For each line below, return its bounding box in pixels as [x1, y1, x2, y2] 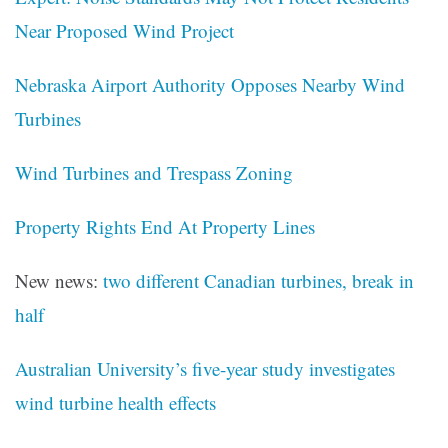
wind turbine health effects [15, 390, 216, 416]
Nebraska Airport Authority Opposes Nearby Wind [15, 72, 405, 98]
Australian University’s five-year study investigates [15, 356, 395, 382]
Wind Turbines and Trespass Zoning [15, 160, 293, 186]
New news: [15, 268, 103, 294]
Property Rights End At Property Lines [15, 214, 315, 240]
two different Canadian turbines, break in [103, 268, 414, 294]
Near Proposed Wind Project [15, 18, 234, 44]
